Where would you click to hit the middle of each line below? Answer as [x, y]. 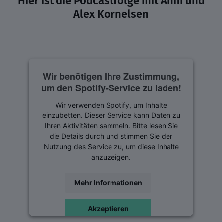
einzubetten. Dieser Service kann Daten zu [111, 115]
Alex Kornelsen [111, 14]
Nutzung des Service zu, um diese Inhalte [111, 146]
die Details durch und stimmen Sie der [111, 136]
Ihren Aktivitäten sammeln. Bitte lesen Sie [111, 125]
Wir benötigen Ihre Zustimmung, [111, 76]
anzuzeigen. [111, 157]
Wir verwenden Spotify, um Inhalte [111, 105]
